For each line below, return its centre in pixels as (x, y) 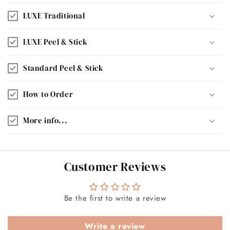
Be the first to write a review (115, 198)
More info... (45, 121)
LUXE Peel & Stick (55, 42)
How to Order (48, 94)
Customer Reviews (115, 167)
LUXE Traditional (54, 16)
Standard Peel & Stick (63, 68)
